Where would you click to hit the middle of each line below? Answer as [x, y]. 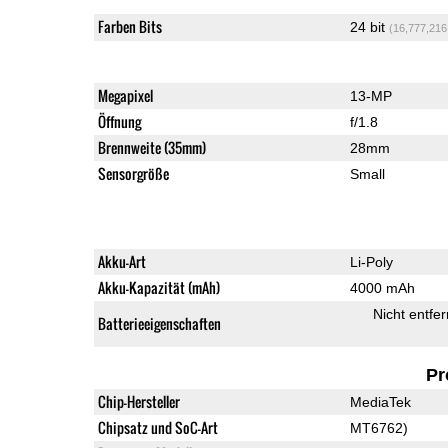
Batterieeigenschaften [159, 323]
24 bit [369, 26]
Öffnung [119, 121]
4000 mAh [382, 287]
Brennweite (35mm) [151, 147]
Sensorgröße [133, 173]
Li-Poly [371, 261]
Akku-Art [121, 261]
